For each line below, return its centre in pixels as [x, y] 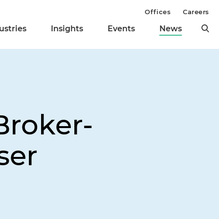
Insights [67, 29]
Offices [158, 12]
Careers [196, 12]
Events [121, 29]
